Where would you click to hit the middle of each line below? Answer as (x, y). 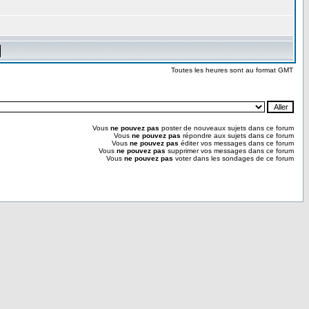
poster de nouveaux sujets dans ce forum (227, 128)
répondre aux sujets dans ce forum (237, 136)
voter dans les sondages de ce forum (233, 158)
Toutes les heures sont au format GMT (232, 70)
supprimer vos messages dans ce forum (230, 151)
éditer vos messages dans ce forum (236, 143)
